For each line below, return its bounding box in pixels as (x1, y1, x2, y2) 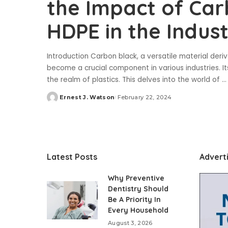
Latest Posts (47, 152, 97, 162)
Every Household (108, 206, 168, 215)
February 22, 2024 (117, 94, 172, 101)
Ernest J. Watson (60, 94, 115, 101)
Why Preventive (108, 174, 164, 183)
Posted (46, 97, 71, 105)
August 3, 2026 (108, 219, 153, 227)
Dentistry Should (108, 184, 168, 194)
